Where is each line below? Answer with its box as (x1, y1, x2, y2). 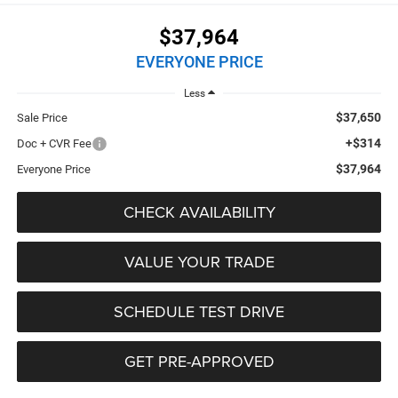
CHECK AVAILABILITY (123, 200, 275, 223)
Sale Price (16, 110, 68, 124)
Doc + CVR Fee (16, 136, 92, 150)
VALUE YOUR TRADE (123, 250, 275, 273)
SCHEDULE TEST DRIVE (114, 299, 284, 322)
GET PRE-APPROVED (123, 349, 275, 372)
